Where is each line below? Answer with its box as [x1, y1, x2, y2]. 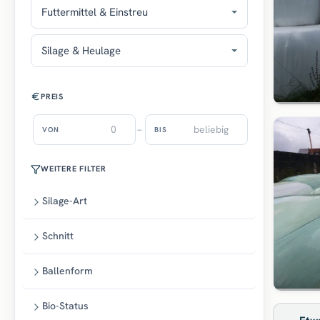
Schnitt [42, 229, 74, 243]
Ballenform [42, 264, 93, 278]
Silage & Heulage [41, 44, 121, 59]
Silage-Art [42, 194, 87, 208]
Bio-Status [42, 299, 89, 313]
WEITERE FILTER [41, 164, 106, 174]
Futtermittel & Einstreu [41, 5, 148, 20]
